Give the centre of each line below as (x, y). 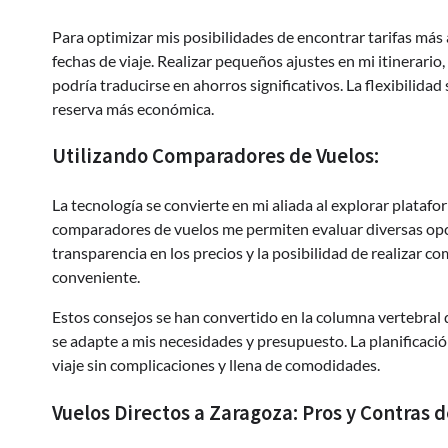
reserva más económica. (133, 108)
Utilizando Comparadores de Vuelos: (215, 156)
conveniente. (96, 277)
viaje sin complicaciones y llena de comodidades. (216, 365)
